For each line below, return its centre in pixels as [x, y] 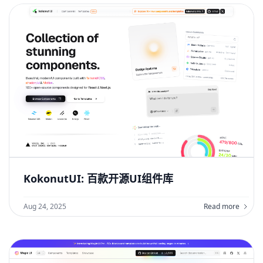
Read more [222, 206]
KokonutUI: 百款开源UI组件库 [98, 178]
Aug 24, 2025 [45, 206]
